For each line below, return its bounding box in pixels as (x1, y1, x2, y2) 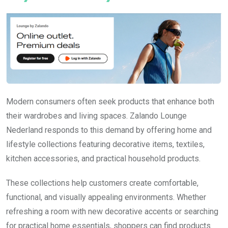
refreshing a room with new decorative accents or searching (6, 206, 218, 216)
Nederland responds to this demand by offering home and (6, 125, 212, 135)
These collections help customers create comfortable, (6, 178, 198, 188)
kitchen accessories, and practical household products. (6, 153, 201, 163)
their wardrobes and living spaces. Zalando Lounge (6, 110, 187, 121)
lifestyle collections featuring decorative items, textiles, (6, 139, 205, 149)
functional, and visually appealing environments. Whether (6, 192, 206, 202)
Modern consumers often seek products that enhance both (6, 96, 214, 106)
